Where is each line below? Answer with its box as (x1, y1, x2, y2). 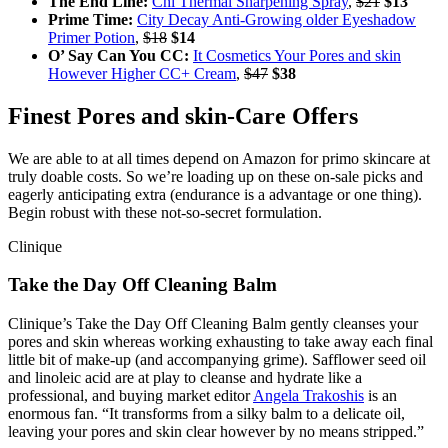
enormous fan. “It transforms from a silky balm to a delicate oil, (8, 404, 405, 422)
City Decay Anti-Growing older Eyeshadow (137, 10, 416, 28)
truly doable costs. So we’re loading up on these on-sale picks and (8, 167, 423, 185)
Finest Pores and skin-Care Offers (8, 102, 358, 129)
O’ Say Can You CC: (48, 46, 189, 64)
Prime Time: (48, 10, 133, 28)
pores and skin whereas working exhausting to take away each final (8, 332, 433, 350)
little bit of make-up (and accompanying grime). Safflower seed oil (8, 350, 426, 368)
